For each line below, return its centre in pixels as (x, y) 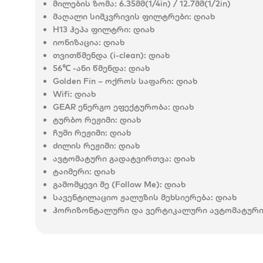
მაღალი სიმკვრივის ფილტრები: (122, 16)
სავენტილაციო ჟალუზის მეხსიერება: (133, 197)
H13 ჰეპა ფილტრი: (92, 29)
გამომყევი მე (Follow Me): (107, 184)
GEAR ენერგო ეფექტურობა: (112, 107)
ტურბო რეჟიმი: (85, 120)
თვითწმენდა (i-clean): (100, 55)
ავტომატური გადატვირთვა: (112, 159)
